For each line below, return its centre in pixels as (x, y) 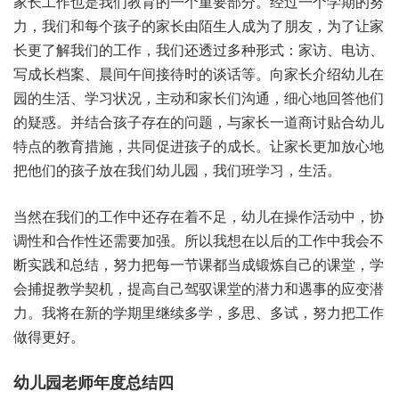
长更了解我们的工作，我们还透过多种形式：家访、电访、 (199, 49)
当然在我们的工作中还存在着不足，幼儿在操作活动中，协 (199, 216)
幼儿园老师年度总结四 (94, 382)
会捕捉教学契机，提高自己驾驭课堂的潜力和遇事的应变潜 (199, 288)
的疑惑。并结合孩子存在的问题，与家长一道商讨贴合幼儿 (199, 122)
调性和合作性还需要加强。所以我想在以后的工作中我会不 (199, 240)
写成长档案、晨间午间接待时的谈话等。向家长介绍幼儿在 (199, 73)
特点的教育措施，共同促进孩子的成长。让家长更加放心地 (199, 146)
